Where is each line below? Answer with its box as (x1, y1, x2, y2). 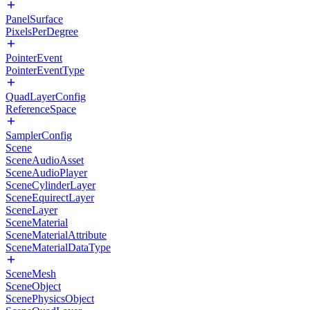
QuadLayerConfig (6, 91, 86, 102)
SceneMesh (6, 268, 56, 280)
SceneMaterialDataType (6, 241, 111, 253)
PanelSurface (6, 13, 63, 25)
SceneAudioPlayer (6, 167, 87, 179)
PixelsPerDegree (6, 26, 78, 37)
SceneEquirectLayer (6, 192, 94, 203)
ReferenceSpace (6, 103, 76, 115)
